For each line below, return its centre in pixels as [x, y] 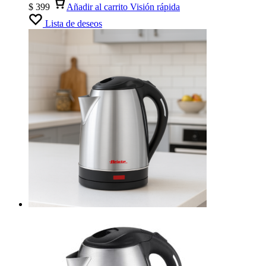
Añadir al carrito [97, 7]
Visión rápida [155, 7]
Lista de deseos [74, 23]
